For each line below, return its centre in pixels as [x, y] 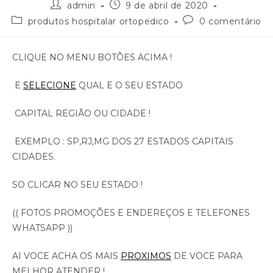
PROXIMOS [146, 256]
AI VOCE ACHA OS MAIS [66, 256]
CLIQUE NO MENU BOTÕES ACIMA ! [92, 57]
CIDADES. [34, 157]
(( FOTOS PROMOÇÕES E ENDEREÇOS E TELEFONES [131, 213]
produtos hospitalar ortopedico [98, 21]
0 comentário [230, 21]
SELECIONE [50, 85]
